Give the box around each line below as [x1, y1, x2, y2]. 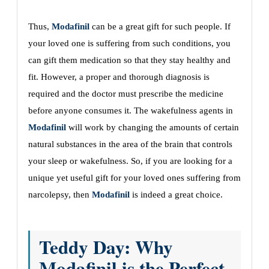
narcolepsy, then [28, 190, 92, 200]
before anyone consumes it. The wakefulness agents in [28, 106, 233, 116]
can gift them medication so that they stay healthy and [28, 55, 231, 65]
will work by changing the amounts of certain [66, 122, 239, 133]
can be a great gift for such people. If [89, 22, 231, 32]
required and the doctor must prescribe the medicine [28, 89, 223, 99]
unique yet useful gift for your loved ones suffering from [28, 173, 241, 183]
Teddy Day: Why [39, 233, 173, 261]
